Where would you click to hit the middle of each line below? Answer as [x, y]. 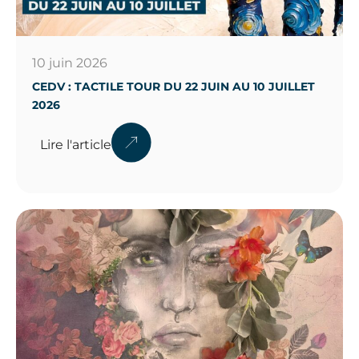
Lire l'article [76, 144]
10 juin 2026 [70, 63]
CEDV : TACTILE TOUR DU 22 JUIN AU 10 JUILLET [173, 86]
